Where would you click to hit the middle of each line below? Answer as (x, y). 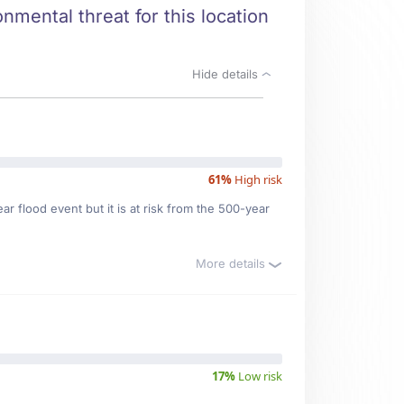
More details (232, 263)
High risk (257, 179)
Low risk (259, 376)
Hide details (227, 74)
